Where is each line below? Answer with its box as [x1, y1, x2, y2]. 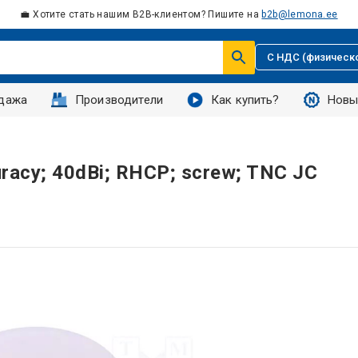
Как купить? [210, 93, 280, 107]
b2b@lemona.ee [261, 9, 338, 20]
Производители [75, 93, 163, 107]
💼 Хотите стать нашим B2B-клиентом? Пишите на [20, 9, 262, 20]
